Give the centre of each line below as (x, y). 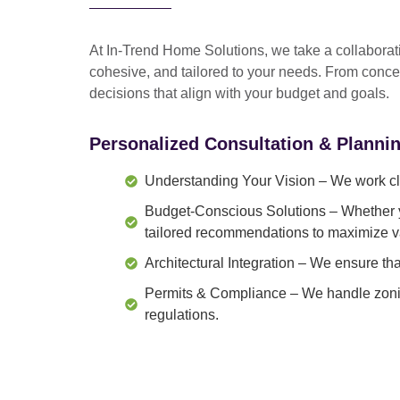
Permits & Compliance (216, 293)
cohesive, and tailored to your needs (204, 71)
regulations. (182, 314)
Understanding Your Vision (230, 180)
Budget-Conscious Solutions (235, 211)
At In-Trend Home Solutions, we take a (212, 50)
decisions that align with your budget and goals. (239, 93)
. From (340, 71)
